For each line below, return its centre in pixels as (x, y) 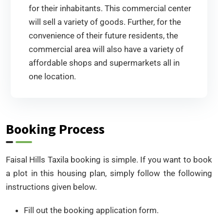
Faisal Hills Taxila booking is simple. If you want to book (109, 159)
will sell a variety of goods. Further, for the (105, 22)
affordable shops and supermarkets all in (104, 63)
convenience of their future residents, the (103, 35)
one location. (52, 76)
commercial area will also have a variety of (106, 49)
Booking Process (55, 129)
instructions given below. (51, 187)
